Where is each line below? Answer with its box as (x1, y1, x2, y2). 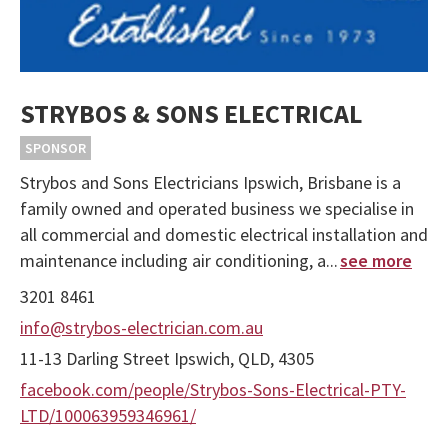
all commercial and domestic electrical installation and (20, 223, 428, 247)
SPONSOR (25, 139, 86, 158)
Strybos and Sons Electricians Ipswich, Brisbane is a (20, 171, 401, 195)
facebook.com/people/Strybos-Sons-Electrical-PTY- (20, 378, 406, 402)
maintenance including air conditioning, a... (20, 249, 338, 273)
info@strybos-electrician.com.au (20, 316, 263, 340)
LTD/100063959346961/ (20, 404, 196, 428)
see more (340, 249, 412, 273)
